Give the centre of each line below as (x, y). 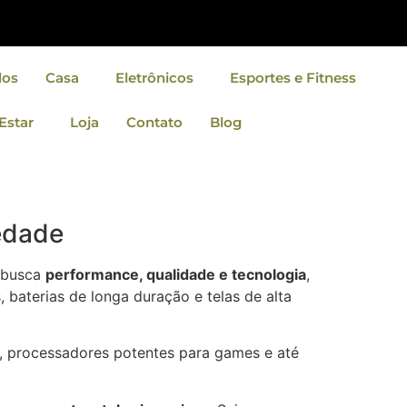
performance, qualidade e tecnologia (176, 274)
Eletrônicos (154, 78)
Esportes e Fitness (293, 78)
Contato (154, 122)
